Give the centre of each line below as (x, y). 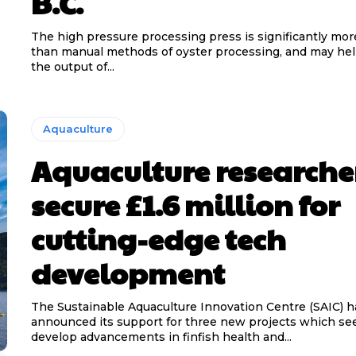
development (128, 273)
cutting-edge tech (158, 239)
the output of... (72, 67)
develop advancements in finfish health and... (161, 337)
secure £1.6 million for (185, 205)
